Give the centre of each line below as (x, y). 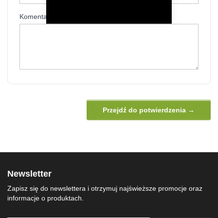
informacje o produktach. (45, 198)
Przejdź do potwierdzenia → (149, 110)
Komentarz (36, 17)
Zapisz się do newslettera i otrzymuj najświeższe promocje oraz (105, 188)
